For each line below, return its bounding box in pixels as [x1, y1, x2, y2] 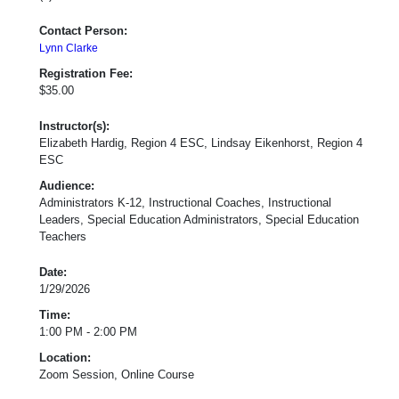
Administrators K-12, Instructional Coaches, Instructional [39, 195, 331, 209]
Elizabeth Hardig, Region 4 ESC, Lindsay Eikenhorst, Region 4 [39, 135, 362, 150]
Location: [39, 350, 91, 364]
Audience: [39, 178, 94, 192]
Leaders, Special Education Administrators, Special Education [39, 212, 359, 226]
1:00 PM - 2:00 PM [39, 324, 137, 338]
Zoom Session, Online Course [39, 367, 194, 381]
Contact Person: [39, 23, 127, 37]
